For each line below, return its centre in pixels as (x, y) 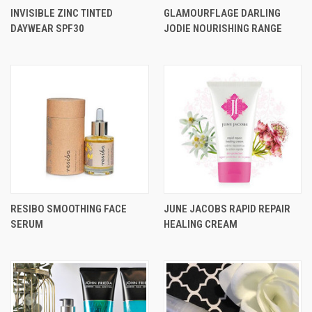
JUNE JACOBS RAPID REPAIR (227, 209)
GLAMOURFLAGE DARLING (222, 13)
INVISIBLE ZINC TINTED (62, 13)
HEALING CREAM (200, 224)
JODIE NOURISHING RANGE (223, 28)
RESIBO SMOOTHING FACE (69, 209)
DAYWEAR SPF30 (47, 28)
